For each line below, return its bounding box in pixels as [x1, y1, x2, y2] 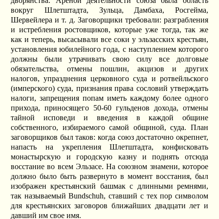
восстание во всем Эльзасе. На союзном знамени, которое [11, 162, 208, 171]
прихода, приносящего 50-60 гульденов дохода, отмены [11, 104, 208, 112]
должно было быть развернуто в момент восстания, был [11, 172, 208, 181]
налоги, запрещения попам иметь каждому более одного [11, 94, 208, 103]
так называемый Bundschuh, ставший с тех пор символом [11, 192, 208, 200]
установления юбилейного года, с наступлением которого [11, 45, 208, 54]
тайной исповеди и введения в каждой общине [11, 113, 208, 122]
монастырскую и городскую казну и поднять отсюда [11, 153, 208, 161]
